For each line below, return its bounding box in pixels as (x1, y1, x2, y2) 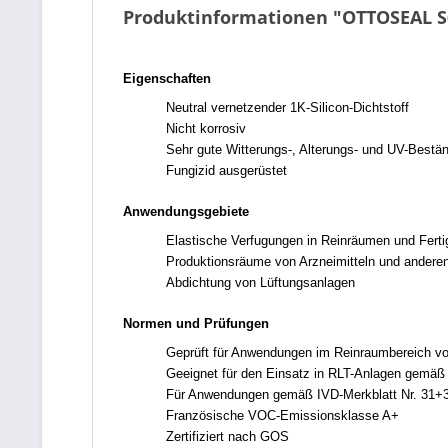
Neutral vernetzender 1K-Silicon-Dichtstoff (166, 100, 409, 115)
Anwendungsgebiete (123, 204, 249, 219)
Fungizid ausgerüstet (166, 163, 287, 178)
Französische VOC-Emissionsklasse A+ (166, 408, 399, 423)
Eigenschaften (123, 71, 211, 86)
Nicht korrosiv (166, 121, 246, 136)
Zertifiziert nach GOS (166, 429, 289, 444)
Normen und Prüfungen (123, 316, 269, 331)
